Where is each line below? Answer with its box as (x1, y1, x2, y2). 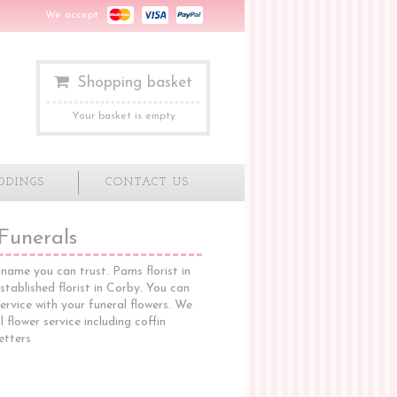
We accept (45, 10, 99, 20)
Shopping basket (78, 75, 193, 90)
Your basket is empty (71, 111, 175, 121)
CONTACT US (105, 176, 190, 189)
